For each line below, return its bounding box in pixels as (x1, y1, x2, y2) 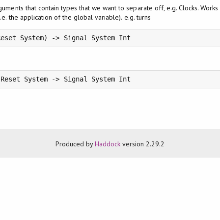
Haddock (94, 139, 121, 148)
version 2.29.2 (120, 139, 165, 148)
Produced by (55, 139, 95, 148)
